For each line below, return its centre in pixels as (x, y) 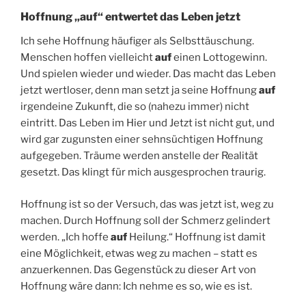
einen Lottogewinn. (220, 58)
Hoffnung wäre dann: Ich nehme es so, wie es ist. (136, 286)
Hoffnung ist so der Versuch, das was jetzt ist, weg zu (147, 204)
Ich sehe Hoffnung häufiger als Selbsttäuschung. (137, 41)
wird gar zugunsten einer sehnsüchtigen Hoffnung (142, 140)
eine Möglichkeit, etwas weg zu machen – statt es (139, 253)
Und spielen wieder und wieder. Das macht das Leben (148, 74)
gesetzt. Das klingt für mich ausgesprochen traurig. (143, 172)
